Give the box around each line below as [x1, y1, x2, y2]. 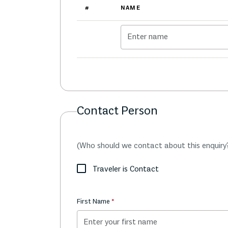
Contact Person [77, 104, 158, 119]
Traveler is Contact [93, 164, 159, 175]
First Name [77, 197, 111, 206]
